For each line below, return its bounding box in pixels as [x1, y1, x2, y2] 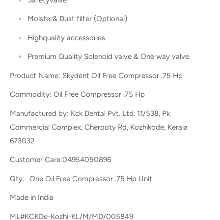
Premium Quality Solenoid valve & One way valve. [27, 52, 191, 61]
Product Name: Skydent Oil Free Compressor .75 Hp [10, 71, 183, 80]
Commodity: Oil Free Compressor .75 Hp [10, 90, 145, 99]
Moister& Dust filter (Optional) [27, 14, 127, 24]
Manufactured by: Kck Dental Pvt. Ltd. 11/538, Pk [10, 109, 170, 118]
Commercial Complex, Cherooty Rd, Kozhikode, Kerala [10, 122, 188, 132]
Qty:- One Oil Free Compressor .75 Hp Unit [10, 174, 152, 183]
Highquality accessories [27, 33, 105, 42]
